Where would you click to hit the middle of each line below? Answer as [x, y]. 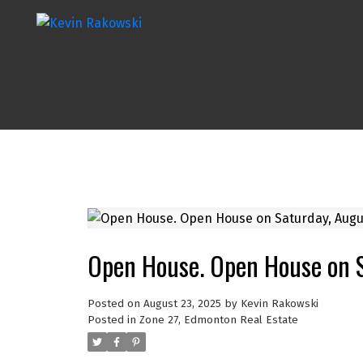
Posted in [111, 320]
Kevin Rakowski [279, 303]
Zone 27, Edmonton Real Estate [218, 320]
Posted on [115, 303]
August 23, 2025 [182, 303]
